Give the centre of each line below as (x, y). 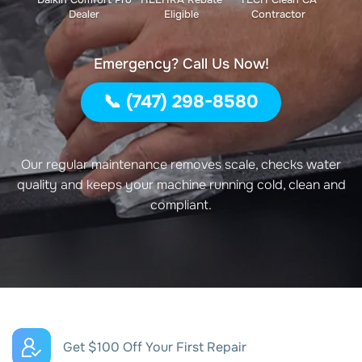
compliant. (181, 205)
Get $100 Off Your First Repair (155, 347)
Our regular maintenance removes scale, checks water (181, 165)
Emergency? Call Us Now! (181, 64)
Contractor (278, 15)
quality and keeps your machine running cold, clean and (181, 185)
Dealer (84, 15)
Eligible (181, 15)
